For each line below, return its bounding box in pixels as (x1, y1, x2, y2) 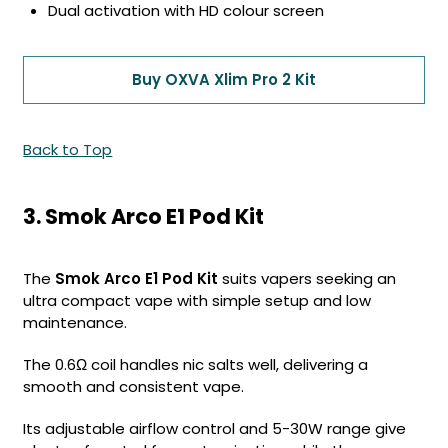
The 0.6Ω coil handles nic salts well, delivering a (23, 354, 369, 375)
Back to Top (23, 139, 113, 160)
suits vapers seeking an (218, 268, 397, 289)
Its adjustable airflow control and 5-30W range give (23, 418, 407, 439)
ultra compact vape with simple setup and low (23, 290, 372, 311)
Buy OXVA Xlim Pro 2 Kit (132, 69, 316, 90)
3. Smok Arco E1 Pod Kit (23, 202, 265, 231)
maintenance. (23, 312, 128, 333)
